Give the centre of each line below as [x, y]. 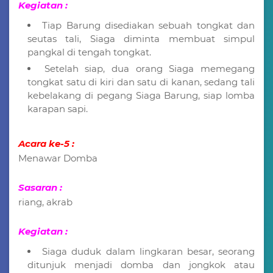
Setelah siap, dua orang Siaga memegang [150, 68]
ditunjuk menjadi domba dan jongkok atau [141, 264]
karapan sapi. [58, 108]
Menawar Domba [58, 158]
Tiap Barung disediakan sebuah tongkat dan [149, 25]
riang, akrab [45, 202]
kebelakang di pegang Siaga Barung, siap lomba [141, 95]
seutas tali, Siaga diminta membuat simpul [141, 38]
